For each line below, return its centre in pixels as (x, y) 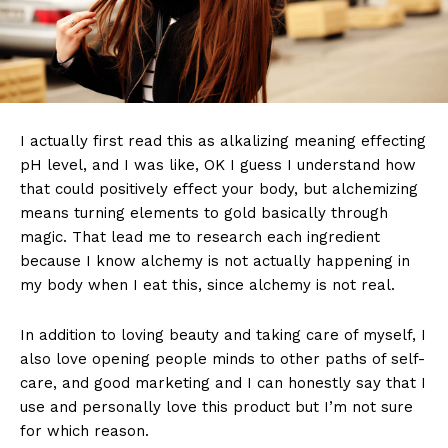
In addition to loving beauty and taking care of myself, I (223, 334)
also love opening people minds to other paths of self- (222, 358)
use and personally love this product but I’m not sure (216, 406)
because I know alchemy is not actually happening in (215, 260)
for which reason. (84, 430)
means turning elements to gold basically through (204, 212)
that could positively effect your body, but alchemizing (219, 188)
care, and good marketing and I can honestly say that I (223, 382)
